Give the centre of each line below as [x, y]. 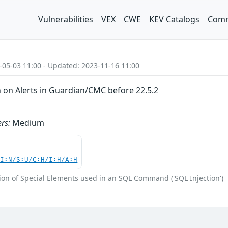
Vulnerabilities [66, 19]
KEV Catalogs [174, 19]
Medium [27, 123]
